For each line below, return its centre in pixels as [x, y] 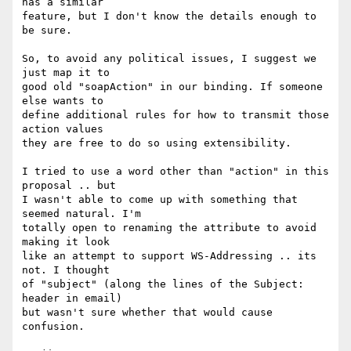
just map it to [66, 73]
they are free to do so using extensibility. [160, 143]
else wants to [63, 101]
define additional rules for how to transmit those [175, 115]
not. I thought [66, 270]
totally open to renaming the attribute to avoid [169, 228]
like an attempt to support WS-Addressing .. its [169, 256]
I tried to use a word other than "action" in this [175, 172]
